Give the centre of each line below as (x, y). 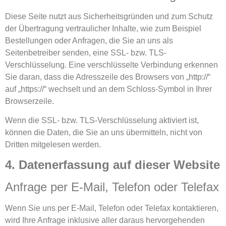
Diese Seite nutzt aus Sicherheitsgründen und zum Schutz (109, 16)
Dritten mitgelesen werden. (53, 144)
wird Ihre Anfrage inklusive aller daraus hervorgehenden (105, 220)
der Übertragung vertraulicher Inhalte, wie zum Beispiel (103, 28)
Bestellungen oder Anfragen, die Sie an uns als (89, 40)
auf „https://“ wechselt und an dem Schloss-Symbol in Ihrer (108, 89)
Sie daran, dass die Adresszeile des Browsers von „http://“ (108, 77)
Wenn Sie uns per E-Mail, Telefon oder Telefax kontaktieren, (112, 208)
